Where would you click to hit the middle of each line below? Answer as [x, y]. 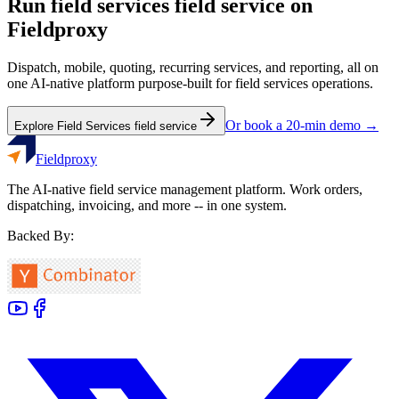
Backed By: [41, 236]
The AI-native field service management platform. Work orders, [185, 190]
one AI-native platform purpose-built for [121, 84]
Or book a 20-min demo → [302, 126]
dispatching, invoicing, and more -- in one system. [147, 206]
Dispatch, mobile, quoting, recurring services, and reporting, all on [193, 68]
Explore [36, 126]
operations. [341, 84]
